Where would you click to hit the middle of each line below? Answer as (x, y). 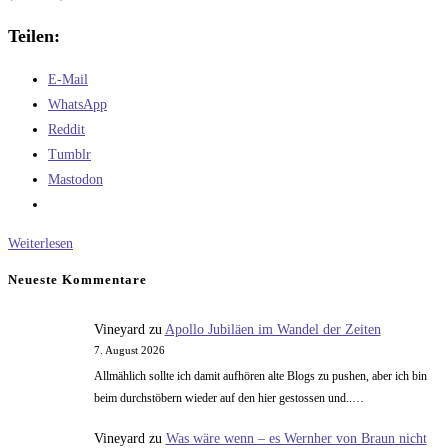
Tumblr (69, 154)
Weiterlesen (40, 243)
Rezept (91, 267)
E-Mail (68, 79)
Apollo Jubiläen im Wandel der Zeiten (272, 330)
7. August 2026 (129, 351)
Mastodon (75, 179)
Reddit (66, 129)
